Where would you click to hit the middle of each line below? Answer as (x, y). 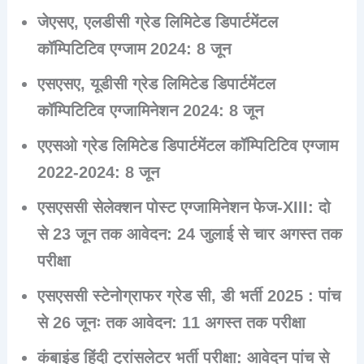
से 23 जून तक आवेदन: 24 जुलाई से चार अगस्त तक (190, 234)
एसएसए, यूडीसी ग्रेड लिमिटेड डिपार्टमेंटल (157, 83)
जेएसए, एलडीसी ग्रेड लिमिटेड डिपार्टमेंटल (158, 22)
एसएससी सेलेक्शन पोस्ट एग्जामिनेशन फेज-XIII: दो (184, 207)
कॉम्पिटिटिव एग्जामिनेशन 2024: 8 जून (151, 110)
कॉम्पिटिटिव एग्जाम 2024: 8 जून (134, 48)
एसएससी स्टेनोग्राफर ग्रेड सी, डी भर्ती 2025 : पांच (189, 295)
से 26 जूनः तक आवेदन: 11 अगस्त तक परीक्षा (172, 322)
